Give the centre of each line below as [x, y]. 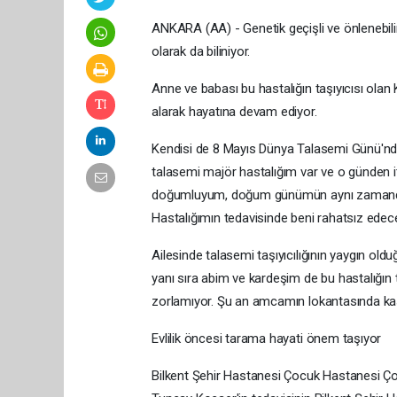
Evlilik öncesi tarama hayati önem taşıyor [267, 338]
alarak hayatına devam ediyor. [234, 111]
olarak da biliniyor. [201, 51]
